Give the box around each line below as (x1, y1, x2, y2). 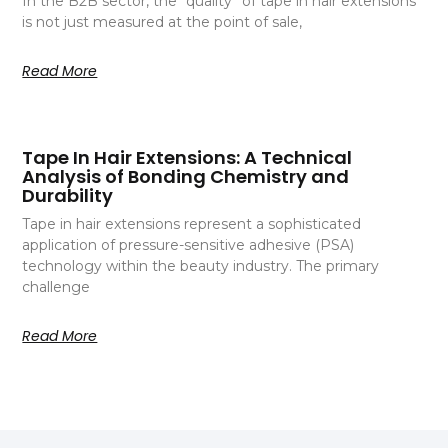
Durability (22, 182, 114, 208)
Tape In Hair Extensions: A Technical (22, 144, 353, 170)
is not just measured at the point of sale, (22, 12, 303, 31)
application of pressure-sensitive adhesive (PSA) (22, 235, 355, 254)
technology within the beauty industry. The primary (22, 256, 380, 275)
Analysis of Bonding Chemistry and (22, 163, 350, 189)
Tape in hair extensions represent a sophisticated (22, 214, 362, 233)
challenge (22, 277, 91, 296)
